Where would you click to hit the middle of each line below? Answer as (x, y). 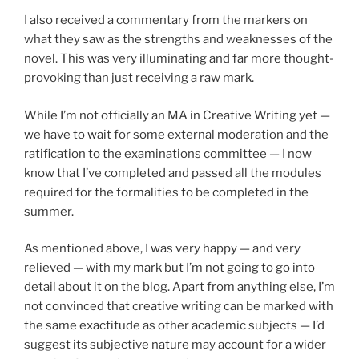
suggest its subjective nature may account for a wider (175, 345)
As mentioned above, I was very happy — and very (162, 249)
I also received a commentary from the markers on (166, 20)
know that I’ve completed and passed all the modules (173, 173)
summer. (49, 211)
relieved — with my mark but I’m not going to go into (169, 268)
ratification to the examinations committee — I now (168, 153)
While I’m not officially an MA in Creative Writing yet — (177, 115)
